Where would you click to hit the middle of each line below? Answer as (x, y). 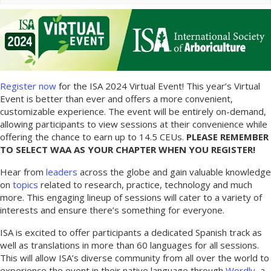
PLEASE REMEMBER (226, 136)
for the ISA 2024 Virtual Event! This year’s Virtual (158, 86)
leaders (62, 171)
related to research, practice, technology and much (145, 184)
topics (25, 184)
